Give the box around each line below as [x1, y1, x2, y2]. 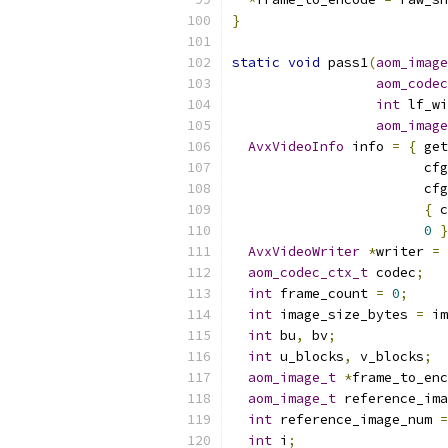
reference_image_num [272, 411, 440, 428]
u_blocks [272, 348, 344, 365]
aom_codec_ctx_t [248, 264, 368, 281]
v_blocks [352, 348, 424, 365]
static [232, 54, 280, 71]
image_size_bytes [272, 306, 416, 323]
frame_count [272, 285, 376, 302]
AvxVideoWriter [248, 243, 360, 260]
